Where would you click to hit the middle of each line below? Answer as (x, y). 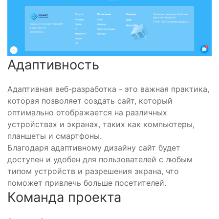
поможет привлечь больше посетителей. (87, 183)
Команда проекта (64, 197)
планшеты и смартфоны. (55, 136)
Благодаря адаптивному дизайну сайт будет (94, 148)
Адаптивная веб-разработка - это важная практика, (108, 89)
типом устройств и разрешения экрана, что (93, 171)
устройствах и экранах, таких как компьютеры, (101, 124)
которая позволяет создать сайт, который (90, 101)
